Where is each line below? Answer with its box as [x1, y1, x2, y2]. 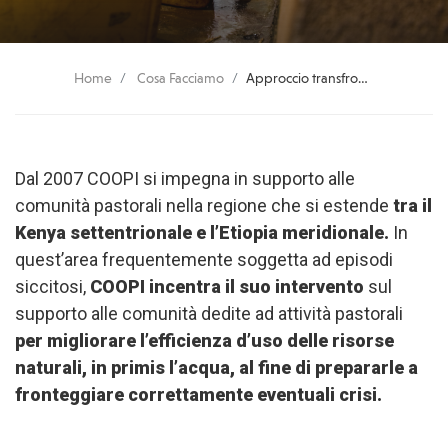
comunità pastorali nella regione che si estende [15, 195, 393, 216]
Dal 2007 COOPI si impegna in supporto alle [15, 168, 355, 189]
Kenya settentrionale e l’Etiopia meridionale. [15, 222, 393, 243]
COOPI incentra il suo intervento [90, 276, 364, 297]
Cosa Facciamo [137, 70, 224, 86]
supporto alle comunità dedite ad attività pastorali [15, 303, 403, 324]
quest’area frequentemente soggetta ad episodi [15, 249, 393, 270]
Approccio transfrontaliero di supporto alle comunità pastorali [246, 70, 358, 86]
